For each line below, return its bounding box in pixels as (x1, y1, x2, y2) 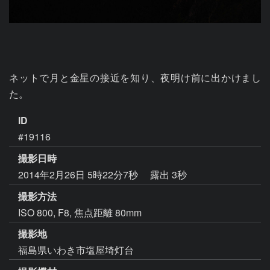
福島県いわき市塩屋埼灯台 (18, 243, 134, 257)
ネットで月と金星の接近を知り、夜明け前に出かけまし (9, 71, 261, 84)
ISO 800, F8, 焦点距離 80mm (18, 205, 142, 219)
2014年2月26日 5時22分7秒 (18, 167, 140, 181)
